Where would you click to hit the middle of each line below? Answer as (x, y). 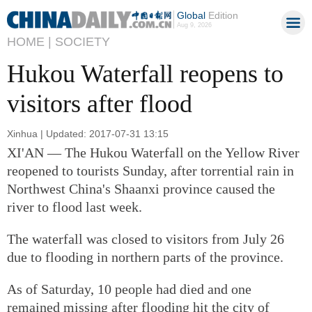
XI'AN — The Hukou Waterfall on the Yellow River (153, 152)
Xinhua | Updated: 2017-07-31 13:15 (88, 133)
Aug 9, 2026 (194, 25)
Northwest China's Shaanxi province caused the (141, 188)
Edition (221, 15)
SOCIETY (83, 42)
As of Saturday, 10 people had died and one (129, 289)
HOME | (29, 42)
